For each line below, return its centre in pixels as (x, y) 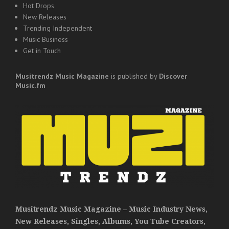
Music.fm (30, 86)
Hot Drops (39, 6)
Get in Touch (42, 51)
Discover (173, 76)
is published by (134, 76)
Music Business (45, 40)
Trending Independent (58, 28)
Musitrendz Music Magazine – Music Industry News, (111, 209)
